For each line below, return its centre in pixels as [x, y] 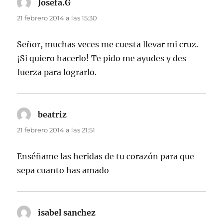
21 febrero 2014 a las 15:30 [57, 18]
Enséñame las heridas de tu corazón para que [106, 156]
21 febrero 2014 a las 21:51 [56, 130]
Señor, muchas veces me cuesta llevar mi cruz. [108, 44]
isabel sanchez [67, 212]
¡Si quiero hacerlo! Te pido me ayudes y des [102, 58]
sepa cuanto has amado [63, 170]
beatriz [53, 114]
